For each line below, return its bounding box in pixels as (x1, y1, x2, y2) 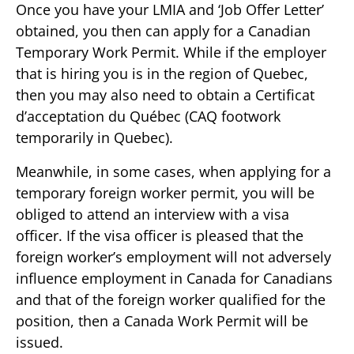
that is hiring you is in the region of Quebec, (16, 64, 308, 83)
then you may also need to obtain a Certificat (16, 85, 314, 104)
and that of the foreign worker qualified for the (16, 290, 326, 309)
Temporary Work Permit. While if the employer (16, 43, 326, 62)
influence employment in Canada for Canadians (16, 269, 333, 288)
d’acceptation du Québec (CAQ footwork (16, 107, 281, 126)
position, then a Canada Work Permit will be (16, 311, 308, 330)
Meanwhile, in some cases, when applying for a (16, 162, 331, 181)
